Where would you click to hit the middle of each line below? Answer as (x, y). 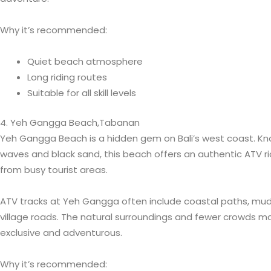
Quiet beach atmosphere (85, 62)
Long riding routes (67, 77)
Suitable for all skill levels (82, 93)
